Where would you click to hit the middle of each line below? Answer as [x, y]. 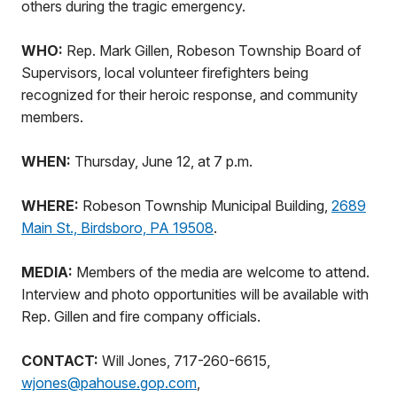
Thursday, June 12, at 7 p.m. [162, 161]
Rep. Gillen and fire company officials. [141, 316]
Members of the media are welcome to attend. [223, 272]
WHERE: [52, 206]
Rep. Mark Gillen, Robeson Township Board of [212, 51]
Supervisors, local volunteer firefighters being [165, 73]
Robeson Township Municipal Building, [207, 206]
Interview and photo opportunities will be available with [195, 294]
